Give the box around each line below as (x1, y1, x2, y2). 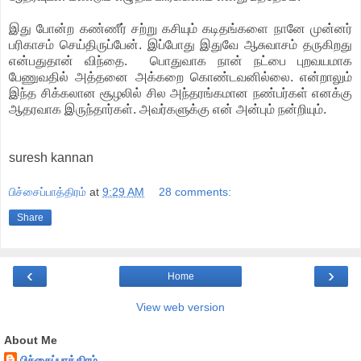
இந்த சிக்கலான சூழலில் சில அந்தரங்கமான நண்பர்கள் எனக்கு (9, 85, 352, 100)
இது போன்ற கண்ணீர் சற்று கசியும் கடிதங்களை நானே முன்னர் (9, 21, 352, 35)
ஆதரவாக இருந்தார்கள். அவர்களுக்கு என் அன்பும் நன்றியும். (9, 102, 326, 116)
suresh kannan (9, 150, 93, 164)
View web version (136, 301, 225, 314)
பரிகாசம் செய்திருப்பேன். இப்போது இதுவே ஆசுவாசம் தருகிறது (9, 37, 352, 52)
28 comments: (159, 185, 232, 199)
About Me (4, 334, 57, 347)
